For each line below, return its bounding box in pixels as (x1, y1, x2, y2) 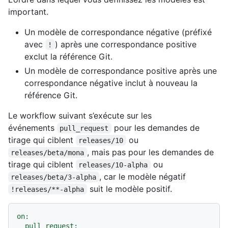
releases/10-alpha (78, 160, 148, 169)
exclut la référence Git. (24, 51, 112, 62)
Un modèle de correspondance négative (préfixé (24, 26, 212, 37)
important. (8, 6, 48, 17)
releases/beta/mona (11, 148, 84, 157)
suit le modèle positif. (87, 183, 172, 194)
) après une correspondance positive (54, 39, 199, 49)
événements (8, 122, 57, 133)
